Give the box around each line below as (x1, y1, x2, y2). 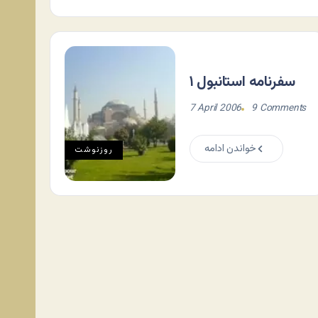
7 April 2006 (189, 100, 242, 116)
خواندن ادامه (204, 140, 257, 157)
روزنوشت (75, 143, 113, 156)
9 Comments (251, 100, 307, 116)
